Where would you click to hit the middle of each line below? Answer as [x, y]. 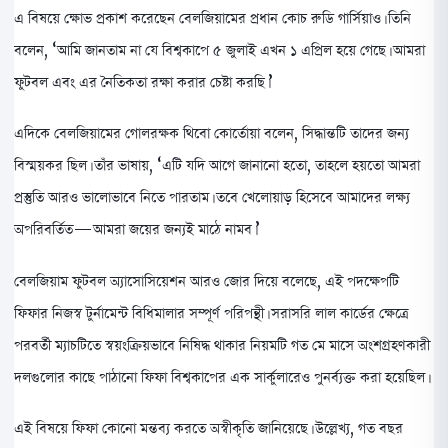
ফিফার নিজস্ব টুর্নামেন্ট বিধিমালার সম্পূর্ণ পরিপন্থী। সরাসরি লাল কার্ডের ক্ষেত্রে [211, 312]
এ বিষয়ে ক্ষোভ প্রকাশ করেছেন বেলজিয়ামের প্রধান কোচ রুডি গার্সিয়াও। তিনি [212, 17]
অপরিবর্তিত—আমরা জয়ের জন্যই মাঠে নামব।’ [137, 229]
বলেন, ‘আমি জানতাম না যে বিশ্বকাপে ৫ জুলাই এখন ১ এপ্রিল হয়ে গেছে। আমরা [219, 49]
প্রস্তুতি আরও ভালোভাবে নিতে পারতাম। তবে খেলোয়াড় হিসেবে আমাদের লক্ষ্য [212, 197]
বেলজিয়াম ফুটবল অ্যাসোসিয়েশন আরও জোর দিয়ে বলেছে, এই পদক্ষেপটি [206, 280]
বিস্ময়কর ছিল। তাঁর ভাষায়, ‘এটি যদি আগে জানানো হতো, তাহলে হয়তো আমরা [217, 165]
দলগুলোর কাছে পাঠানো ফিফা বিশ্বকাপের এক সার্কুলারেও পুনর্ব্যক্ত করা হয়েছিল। [221, 376]
